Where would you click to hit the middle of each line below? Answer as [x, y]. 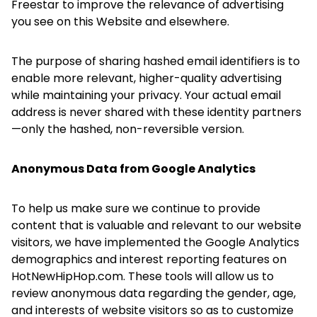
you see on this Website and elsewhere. [120, 22]
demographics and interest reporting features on [149, 259]
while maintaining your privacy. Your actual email [146, 95]
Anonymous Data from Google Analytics [133, 169]
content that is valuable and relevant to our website [156, 225]
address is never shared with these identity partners [156, 112]
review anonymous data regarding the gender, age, [154, 293]
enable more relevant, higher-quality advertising [146, 78]
